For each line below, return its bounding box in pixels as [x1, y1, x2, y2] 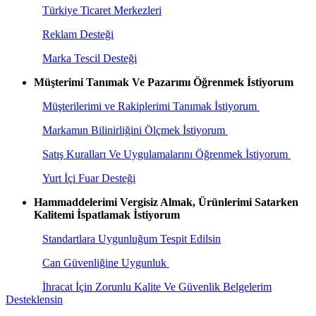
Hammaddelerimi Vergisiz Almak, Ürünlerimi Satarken [34, 195, 298, 208]
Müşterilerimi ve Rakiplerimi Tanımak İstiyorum [42, 99, 257, 112]
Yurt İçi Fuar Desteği [42, 171, 135, 184]
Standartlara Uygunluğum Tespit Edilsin [42, 232, 221, 245]
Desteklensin [6, 293, 63, 305]
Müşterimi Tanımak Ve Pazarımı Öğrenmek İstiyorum [34, 75, 293, 88]
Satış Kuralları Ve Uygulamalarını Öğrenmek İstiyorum [42, 147, 291, 160]
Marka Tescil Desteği [42, 51, 137, 64]
